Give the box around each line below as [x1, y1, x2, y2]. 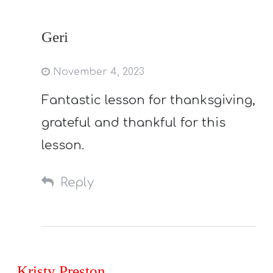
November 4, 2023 [50, 66, 145, 77]
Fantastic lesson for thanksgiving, [41, 93, 256, 107]
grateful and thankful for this [41, 115, 226, 130]
